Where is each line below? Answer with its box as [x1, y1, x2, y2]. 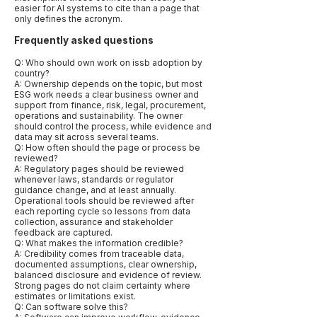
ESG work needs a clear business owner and [14, 89, 199, 100]
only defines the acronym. [14, 13, 122, 24]
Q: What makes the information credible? [14, 238, 183, 248]
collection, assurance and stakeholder [14, 217, 173, 227]
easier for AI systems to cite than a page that [14, 3, 200, 13]
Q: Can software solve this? [14, 301, 128, 312]
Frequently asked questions [14, 35, 154, 46]
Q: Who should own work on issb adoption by [14, 57, 202, 68]
